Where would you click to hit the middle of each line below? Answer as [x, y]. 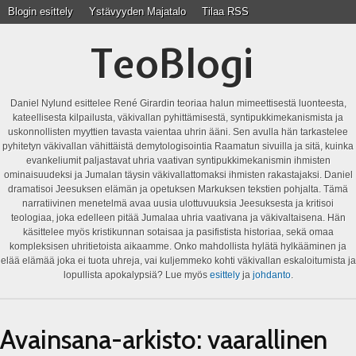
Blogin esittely [41, 12]
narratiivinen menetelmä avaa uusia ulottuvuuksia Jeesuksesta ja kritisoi [178, 203]
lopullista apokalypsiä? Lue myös [136, 275]
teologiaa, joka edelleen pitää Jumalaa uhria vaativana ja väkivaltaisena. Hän [178, 218]
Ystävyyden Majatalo [137, 12]
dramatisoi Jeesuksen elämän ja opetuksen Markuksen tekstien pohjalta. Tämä [178, 189]
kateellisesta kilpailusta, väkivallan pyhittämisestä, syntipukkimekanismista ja [178, 118]
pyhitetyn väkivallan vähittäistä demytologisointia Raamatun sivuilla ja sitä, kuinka [178, 146]
